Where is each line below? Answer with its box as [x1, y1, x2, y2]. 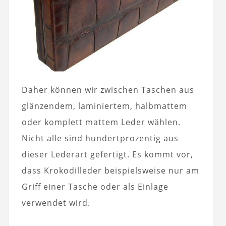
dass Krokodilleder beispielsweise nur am [21, 165, 199, 177]
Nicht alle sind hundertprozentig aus [21, 133, 179, 144]
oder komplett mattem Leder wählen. [21, 117, 181, 128]
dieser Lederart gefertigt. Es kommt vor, [21, 149, 193, 160]
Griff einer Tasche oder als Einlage [21, 181, 168, 193]
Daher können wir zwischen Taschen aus [21, 84, 194, 96]
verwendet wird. [21, 197, 90, 209]
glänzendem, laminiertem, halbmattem [21, 100, 187, 112]
